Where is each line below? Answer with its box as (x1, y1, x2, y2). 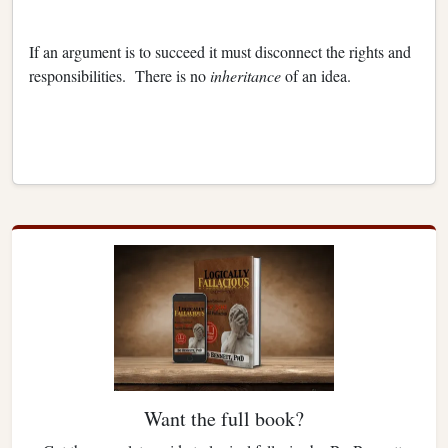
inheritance (210, 64, 285, 86)
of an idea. (285, 64, 351, 86)
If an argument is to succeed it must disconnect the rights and (29, 40, 411, 62)
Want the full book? (144, 405, 304, 433)
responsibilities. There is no (29, 64, 210, 86)
